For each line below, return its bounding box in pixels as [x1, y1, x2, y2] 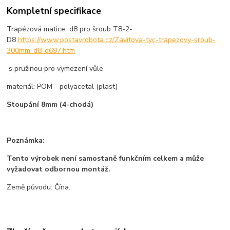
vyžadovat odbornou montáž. [7, 164, 111, 174]
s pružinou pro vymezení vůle [7, 63, 108, 73]
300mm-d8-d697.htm [7, 45, 75, 55]
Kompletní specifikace [7, 4, 102, 17]
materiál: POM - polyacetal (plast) [7, 81, 118, 91]
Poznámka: [7, 135, 45, 145]
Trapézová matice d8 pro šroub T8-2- [7, 24, 133, 34]
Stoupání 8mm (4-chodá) [7, 99, 94, 109]
